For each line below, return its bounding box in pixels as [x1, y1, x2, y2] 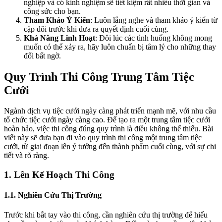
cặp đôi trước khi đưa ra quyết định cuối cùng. [24, 24, 168, 33]
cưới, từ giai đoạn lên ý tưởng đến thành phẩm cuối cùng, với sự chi [4, 142, 216, 151]
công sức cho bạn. [24, 6, 81, 15]
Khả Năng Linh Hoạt [24, 33, 95, 42]
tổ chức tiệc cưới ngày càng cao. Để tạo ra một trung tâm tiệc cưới [4, 115, 210, 124]
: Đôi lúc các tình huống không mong [95, 33, 212, 42]
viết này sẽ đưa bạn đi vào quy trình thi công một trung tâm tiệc [4, 133, 202, 142]
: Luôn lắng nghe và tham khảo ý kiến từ [90, 15, 218, 24]
